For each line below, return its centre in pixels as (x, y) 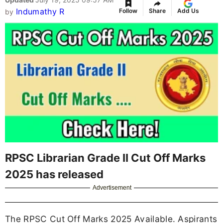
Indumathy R (40, 12)
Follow (128, 11)
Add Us (188, 11)
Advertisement (112, 187)
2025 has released (54, 174)
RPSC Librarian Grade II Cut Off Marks (105, 158)
